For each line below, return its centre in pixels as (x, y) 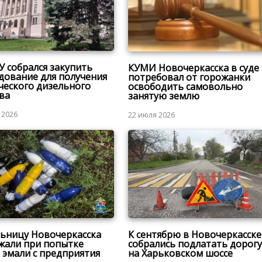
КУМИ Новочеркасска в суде (193, 68)
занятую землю (163, 96)
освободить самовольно (185, 87)
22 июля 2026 (151, 115)
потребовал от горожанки (189, 77)
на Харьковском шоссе (180, 253)
